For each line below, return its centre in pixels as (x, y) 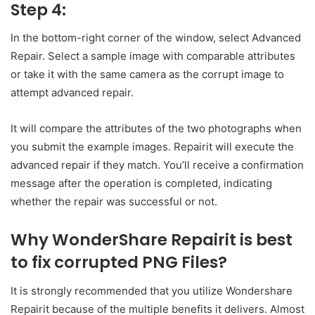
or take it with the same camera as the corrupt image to (147, 75)
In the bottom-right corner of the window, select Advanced (156, 38)
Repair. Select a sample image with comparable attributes (153, 56)
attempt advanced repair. (72, 93)
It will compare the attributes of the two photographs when (156, 129)
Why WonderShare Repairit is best (152, 240)
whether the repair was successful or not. (114, 202)
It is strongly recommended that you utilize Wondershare (152, 290)
